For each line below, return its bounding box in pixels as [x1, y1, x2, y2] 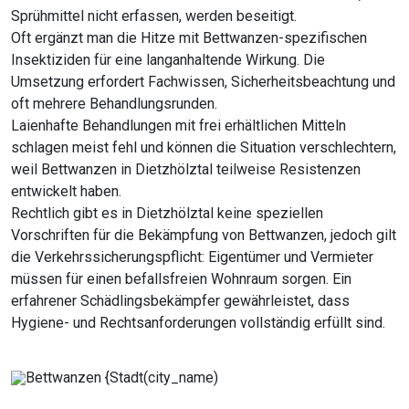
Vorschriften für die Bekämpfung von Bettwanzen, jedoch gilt [11, 226, 396, 245]
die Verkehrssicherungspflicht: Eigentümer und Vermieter [11, 248, 373, 267]
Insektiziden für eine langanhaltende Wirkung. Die [11, 51, 325, 69]
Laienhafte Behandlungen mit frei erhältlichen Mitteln [11, 117, 346, 135]
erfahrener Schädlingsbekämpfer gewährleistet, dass [11, 292, 350, 310]
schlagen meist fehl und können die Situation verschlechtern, [11, 139, 396, 157]
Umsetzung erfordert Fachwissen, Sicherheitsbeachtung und [11, 73, 395, 91]
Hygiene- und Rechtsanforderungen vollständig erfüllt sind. [11, 314, 385, 332]
